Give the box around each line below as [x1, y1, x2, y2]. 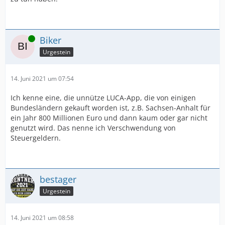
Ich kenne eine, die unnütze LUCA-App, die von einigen [11, 93, 196, 103]
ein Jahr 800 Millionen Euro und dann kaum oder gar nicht [11, 113, 207, 123]
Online [11, 34, 29, 43]
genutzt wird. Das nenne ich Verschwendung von [11, 123, 176, 133]
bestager [40, 173, 76, 186]
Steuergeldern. [11, 133, 61, 143]
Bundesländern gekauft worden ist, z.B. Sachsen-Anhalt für [11, 103, 210, 113]
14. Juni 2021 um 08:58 [11, 213, 74, 222]
